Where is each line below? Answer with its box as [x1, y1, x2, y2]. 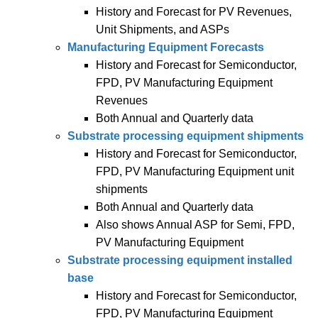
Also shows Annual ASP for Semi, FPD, [96, 219, 295, 231]
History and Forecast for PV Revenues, [96, 6, 292, 18]
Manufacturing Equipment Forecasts [67, 41, 264, 53]
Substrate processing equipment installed [67, 254, 292, 266]
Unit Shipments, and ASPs [96, 23, 229, 35]
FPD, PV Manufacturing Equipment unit [96, 165, 294, 177]
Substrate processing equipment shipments [67, 130, 304, 142]
